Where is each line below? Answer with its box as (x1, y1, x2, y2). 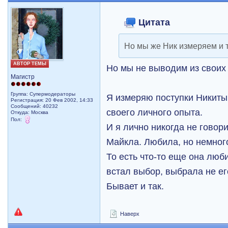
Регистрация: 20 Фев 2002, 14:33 (11, 97, 94, 103)
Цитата (136, 17, 170, 27)
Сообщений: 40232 (11, 103, 59, 109)
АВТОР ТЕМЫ (13, 61, 47, 66)
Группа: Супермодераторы (11, 91, 76, 97)
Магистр (11, 73, 35, 80)
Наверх (119, 211, 140, 217)
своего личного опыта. (106, 107, 203, 118)
